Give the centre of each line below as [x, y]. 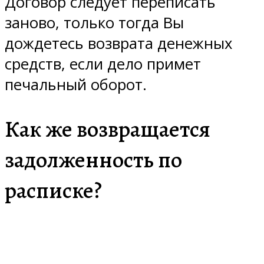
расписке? [53, 191]
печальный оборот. [76, 85]
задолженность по [93, 160]
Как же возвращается [108, 129]
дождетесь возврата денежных [118, 44]
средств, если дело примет [103, 64]
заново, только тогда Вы [94, 23]
